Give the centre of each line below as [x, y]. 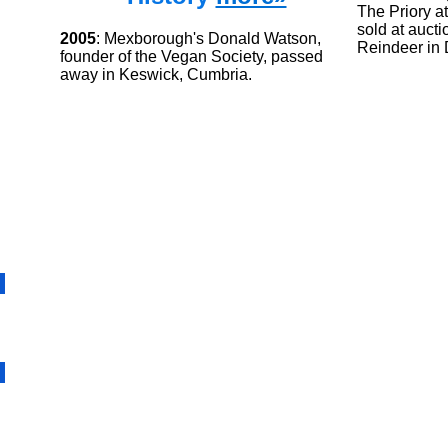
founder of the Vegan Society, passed [191, 56]
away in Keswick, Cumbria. [156, 74]
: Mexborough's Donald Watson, [208, 38]
